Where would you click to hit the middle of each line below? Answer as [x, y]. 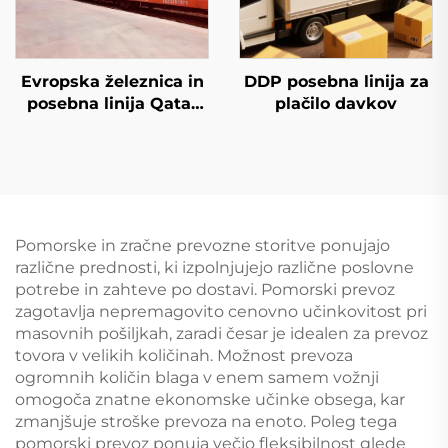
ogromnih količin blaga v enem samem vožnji [197, 377]
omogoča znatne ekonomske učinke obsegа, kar [210, 399]
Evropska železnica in [112, 81]
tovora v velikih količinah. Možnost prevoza [184, 355]
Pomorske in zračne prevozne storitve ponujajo [202, 245]
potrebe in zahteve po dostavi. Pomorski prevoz [205, 289]
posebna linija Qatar [112, 103]
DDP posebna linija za [336, 81]
